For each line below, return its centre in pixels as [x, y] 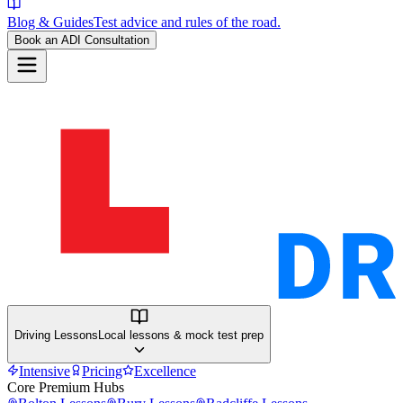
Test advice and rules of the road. [187, 22]
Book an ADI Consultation [82, 40]
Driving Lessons [56, 335]
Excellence [165, 371]
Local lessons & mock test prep [181, 335]
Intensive [45, 371]
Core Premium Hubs [66, 387]
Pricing [102, 371]
